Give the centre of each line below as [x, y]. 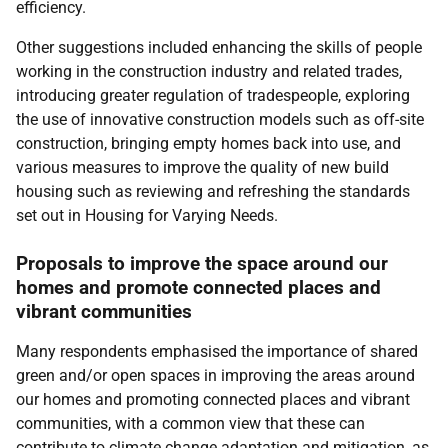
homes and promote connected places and [198, 287]
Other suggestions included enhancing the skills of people [219, 47]
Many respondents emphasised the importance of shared [217, 351]
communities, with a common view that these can [190, 423]
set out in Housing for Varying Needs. [147, 215]
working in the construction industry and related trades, [209, 71]
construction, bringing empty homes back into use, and [208, 143]
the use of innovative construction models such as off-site [220, 119]
